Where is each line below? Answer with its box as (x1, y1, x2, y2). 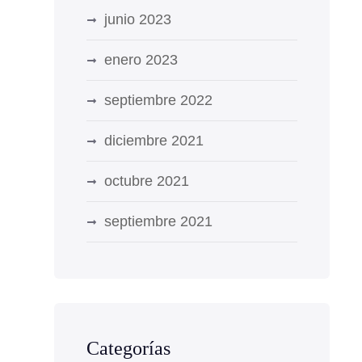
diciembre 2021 (103, 133, 204, 149)
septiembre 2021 (103, 213, 213, 229)
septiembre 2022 (103, 92, 213, 108)
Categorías (86, 338, 170, 359)
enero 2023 (103, 52, 178, 68)
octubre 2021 (103, 173, 189, 189)
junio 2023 (103, 11, 171, 27)
